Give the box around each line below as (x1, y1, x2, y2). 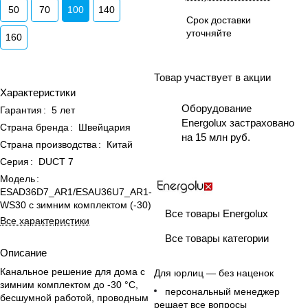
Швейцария (78, 122, 131, 133)
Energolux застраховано (181, 117, 294, 129)
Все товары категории (165, 232, 269, 244)
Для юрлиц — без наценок (154, 267, 274, 279)
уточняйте (186, 27, 232, 38)
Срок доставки (186, 14, 251, 25)
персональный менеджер (165, 286, 280, 298)
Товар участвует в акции (154, 71, 271, 83)
